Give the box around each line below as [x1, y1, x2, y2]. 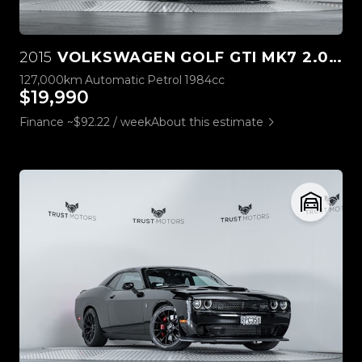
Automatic [85, 72, 145, 87]
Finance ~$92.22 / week [19, 114, 151, 129]
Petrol [147, 72, 182, 87]
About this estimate [151, 114, 263, 129]
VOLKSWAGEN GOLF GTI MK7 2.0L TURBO [53, 48, 329, 66]
